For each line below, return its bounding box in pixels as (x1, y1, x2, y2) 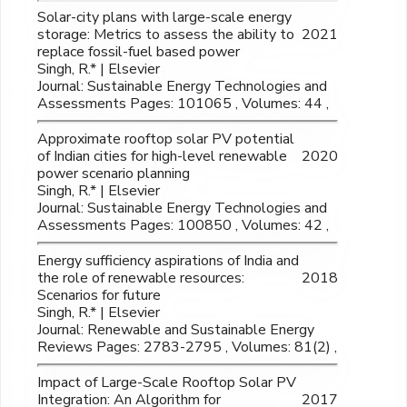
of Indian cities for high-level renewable (37, 146, 287, 167)
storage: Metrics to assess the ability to (37, 25, 294, 45)
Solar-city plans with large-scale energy (37, 7, 292, 28)
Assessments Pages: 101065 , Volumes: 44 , (37, 94, 329, 114)
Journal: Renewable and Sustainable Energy (37, 320, 314, 341)
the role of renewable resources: (37, 268, 244, 289)
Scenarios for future (37, 285, 161, 306)
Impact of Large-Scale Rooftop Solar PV (37, 372, 296, 393)
